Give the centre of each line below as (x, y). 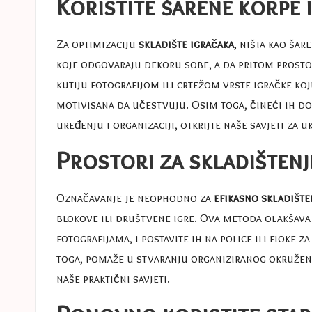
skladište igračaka (186, 44)
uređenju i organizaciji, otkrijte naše (153, 124)
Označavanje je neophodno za (135, 197)
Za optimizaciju (97, 44)
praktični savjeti (125, 278)
